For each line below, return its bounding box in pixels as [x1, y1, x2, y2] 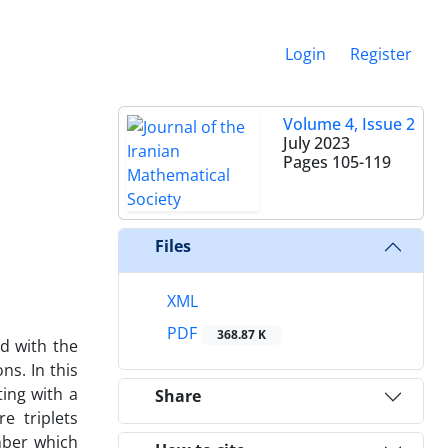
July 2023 [283, 131, 350, 154]
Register [350, 42, 412, 65]
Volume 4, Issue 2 [283, 112, 415, 135]
